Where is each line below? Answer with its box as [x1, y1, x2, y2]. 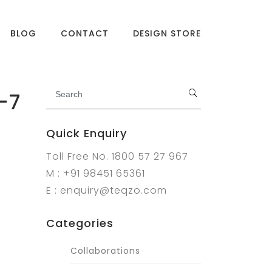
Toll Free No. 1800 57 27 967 [46, 149, 188, 163]
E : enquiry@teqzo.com [46, 183, 167, 197]
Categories [46, 216, 114, 231]
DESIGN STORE [133, 27, 201, 39]
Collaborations [70, 245, 140, 257]
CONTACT [61, 27, 109, 39]
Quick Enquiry [46, 126, 127, 141]
